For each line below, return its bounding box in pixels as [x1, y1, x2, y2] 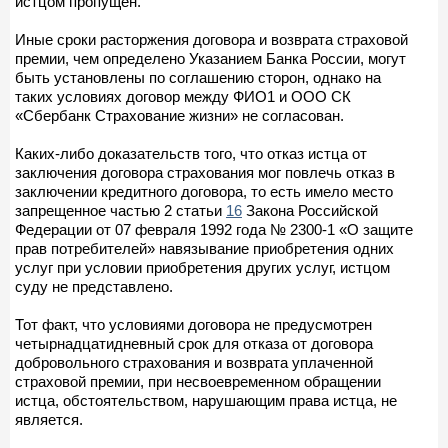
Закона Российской [242, 201, 378, 219]
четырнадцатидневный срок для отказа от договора [15, 334, 373, 352]
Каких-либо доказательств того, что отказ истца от [15, 144, 367, 162]
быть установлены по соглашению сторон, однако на [15, 68, 381, 86]
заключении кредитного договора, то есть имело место [15, 182, 393, 200]
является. [15, 410, 83, 428]
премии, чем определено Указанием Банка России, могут [15, 49, 406, 67]
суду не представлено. [15, 277, 173, 295]
